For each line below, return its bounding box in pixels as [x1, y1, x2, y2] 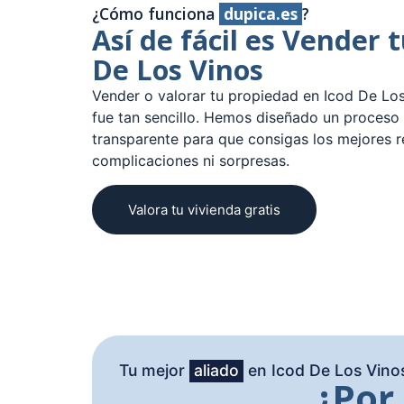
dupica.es [224, 3, 298, 25]
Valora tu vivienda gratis [128, 200, 280, 218]
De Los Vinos [92, 51, 263, 89]
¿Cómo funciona [92, 3, 219, 25]
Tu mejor [119, 360, 189, 380]
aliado [194, 360, 239, 380]
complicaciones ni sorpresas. [92, 151, 289, 170]
